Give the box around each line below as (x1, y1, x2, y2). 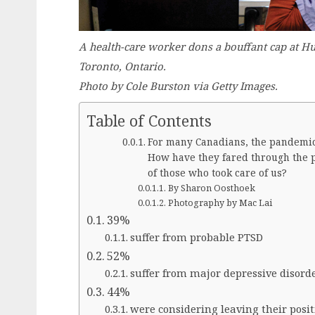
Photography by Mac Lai (167, 197, 272, 210)
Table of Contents (86, 110, 212, 131)
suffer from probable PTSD (129, 230, 263, 245)
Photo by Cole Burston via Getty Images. (79, 79, 278, 94)
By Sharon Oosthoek (167, 182, 255, 195)
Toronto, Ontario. (79, 59, 166, 74)
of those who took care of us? (148, 166, 288, 180)
